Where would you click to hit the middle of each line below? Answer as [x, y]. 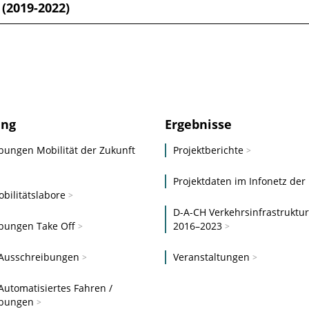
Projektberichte [208, 150]
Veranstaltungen [211, 257]
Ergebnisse [198, 124]
